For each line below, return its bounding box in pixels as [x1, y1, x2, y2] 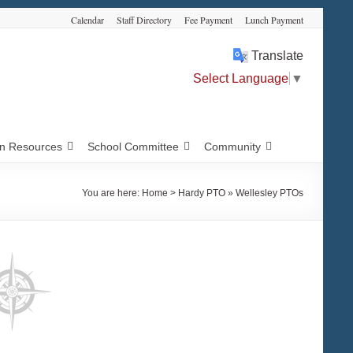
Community [203, 140, 261, 153]
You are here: [82, 188, 142, 199]
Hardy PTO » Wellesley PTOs [178, 188, 303, 199]
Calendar [71, 13, 104, 26]
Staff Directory [117, 13, 172, 26]
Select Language [193, 71, 288, 85]
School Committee [87, 140, 179, 153]
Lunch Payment [245, 13, 303, 26]
